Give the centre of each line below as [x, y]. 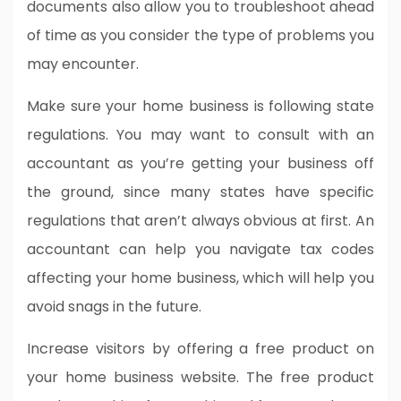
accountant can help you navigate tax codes [200, 249]
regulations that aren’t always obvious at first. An [200, 220]
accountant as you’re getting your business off [200, 163]
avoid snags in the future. [114, 306]
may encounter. [83, 64]
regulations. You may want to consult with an [200, 134]
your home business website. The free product [200, 377]
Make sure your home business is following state [200, 106]
